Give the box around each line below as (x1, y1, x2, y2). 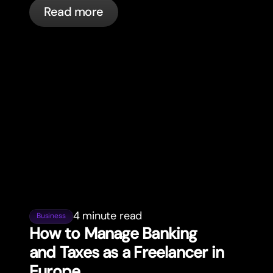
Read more (44, 4, 104, 20)
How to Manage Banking (29, 223, 197, 244)
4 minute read (73, 208, 143, 224)
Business (37, 211, 66, 221)
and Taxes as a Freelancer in (29, 242, 224, 263)
